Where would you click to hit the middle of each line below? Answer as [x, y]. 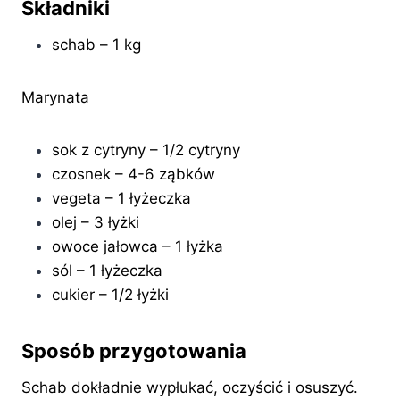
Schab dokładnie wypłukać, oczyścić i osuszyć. [190, 388]
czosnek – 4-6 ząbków [133, 175]
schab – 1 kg [96, 45]
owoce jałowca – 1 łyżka [137, 247]
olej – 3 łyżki [96, 223]
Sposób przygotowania [134, 351]
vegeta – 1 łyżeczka [121, 199]
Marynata [55, 98]
